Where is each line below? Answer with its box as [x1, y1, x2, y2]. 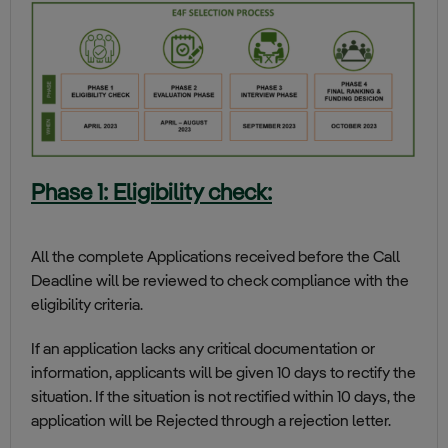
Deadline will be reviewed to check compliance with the [31, 274, 409, 291]
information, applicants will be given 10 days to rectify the [31, 366, 416, 383]
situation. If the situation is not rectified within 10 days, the [31, 390, 416, 407]
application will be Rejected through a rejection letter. [31, 414, 391, 431]
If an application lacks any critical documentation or [31, 342, 375, 359]
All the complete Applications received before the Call [31, 250, 400, 267]
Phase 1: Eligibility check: [31, 182, 272, 206]
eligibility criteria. [31, 298, 143, 315]
